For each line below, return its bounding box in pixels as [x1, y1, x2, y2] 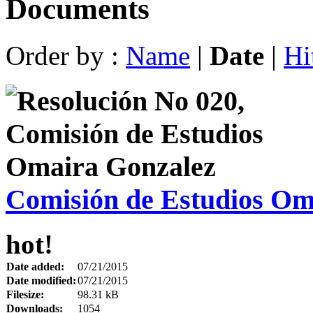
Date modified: [6, 275, 76, 287]
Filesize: [6, 289, 44, 301]
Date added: [6, 261, 64, 273]
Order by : [6, 40, 126, 71]
